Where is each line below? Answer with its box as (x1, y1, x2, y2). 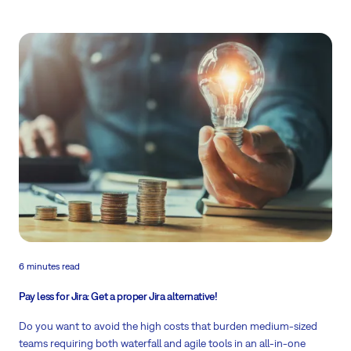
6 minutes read (19, 261, 80, 273)
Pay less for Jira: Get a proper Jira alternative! (19, 290, 218, 303)
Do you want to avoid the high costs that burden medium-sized (19, 320, 317, 333)
